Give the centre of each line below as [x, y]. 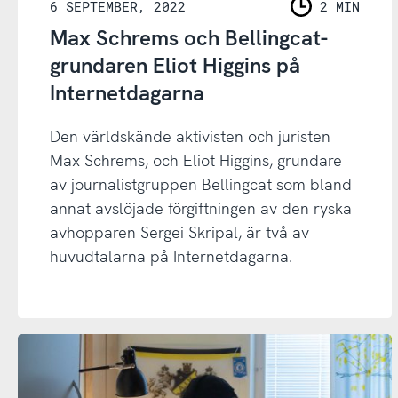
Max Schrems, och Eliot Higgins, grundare [195, 161]
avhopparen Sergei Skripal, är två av [179, 233]
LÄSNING [322, 16]
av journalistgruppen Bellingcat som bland [200, 185]
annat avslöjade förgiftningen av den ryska [200, 209]
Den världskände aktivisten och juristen [190, 137]
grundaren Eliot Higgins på [175, 66]
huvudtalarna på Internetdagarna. [171, 257]
